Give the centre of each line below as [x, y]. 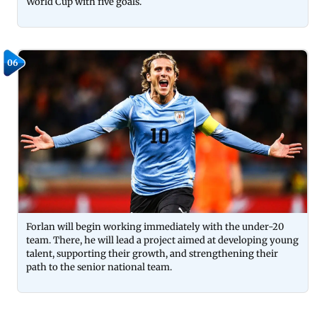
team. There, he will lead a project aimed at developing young [162, 240]
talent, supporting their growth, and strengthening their [152, 253]
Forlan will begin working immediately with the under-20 [155, 226]
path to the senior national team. [100, 267]
